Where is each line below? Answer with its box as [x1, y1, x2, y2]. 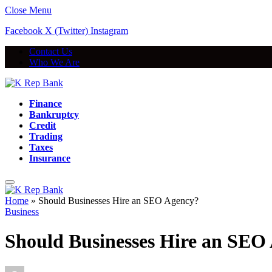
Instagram [90, 25, 128, 36]
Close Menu [5, 5, 52, 15]
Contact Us [29, 46, 72, 56]
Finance [29, 98, 62, 109]
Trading [29, 131, 63, 141]
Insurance [29, 153, 70, 163]
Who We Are [29, 57, 80, 67]
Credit [29, 120, 56, 131]
